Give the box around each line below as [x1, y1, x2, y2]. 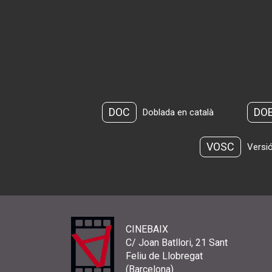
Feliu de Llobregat [126, 250, 203, 262]
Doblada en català [142, 106, 214, 118]
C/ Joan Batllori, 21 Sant [126, 236, 228, 248]
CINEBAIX [126, 223, 168, 235]
